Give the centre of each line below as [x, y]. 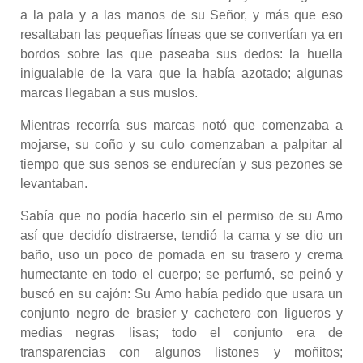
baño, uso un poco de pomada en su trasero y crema [181, 255]
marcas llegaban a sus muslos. [109, 93]
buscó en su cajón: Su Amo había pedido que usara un [181, 294]
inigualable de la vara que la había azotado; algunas [181, 73]
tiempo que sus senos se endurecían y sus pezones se [181, 164]
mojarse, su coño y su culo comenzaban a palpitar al [181, 145]
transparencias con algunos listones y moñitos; [181, 352]
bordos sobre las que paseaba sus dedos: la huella [181, 54]
